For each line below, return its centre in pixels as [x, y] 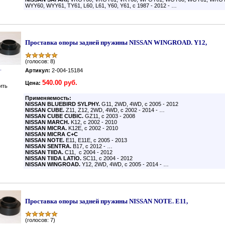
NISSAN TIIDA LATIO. [53, 158]
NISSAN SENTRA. [48, 146]
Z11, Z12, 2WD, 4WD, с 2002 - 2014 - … [115, 110]
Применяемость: [49, 98]
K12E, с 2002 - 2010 [92, 128]
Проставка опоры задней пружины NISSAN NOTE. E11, [106, 201]
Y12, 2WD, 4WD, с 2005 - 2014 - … [125, 164]
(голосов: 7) [40, 220]
